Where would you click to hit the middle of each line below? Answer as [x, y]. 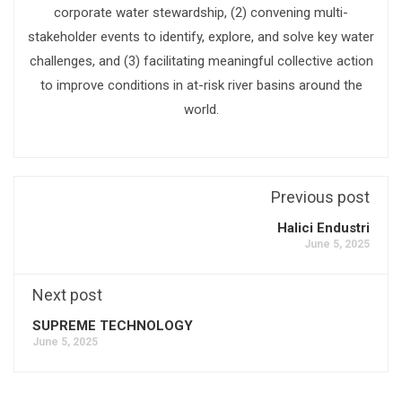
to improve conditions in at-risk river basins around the [201, 86]
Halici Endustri [323, 228]
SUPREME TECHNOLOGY [113, 326]
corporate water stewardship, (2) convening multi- [201, 13]
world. [201, 110]
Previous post [320, 197]
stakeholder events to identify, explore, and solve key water [201, 37]
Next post [67, 295]
